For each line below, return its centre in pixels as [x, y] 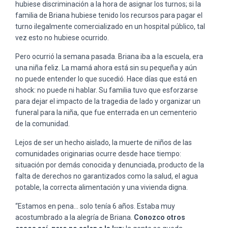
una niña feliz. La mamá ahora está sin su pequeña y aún [106, 67]
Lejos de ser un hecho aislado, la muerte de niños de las [104, 142]
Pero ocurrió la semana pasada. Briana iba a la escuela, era [109, 56]
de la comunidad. [42, 123]
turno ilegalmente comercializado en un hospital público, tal [110, 26]
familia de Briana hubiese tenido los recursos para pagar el [109, 15]
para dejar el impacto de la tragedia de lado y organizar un [108, 101]
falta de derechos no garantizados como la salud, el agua [107, 176]
